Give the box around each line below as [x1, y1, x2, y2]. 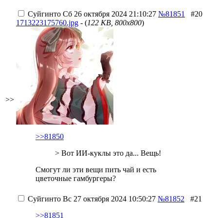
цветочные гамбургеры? [36, 174, 116, 182]
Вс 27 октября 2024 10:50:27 [61, 195, 156, 203]
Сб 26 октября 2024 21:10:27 [61, 10, 156, 18]
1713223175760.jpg [16, 18, 78, 27]
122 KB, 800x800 [87, 18, 142, 27]
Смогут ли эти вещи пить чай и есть [36, 165, 156, 174]
